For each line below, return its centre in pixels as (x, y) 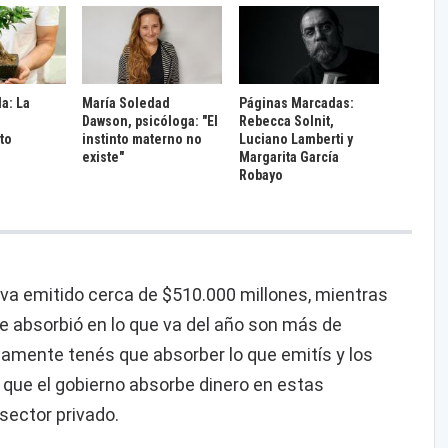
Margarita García (288, 157)
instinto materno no (142, 139)
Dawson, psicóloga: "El (150, 121)
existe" (103, 157)
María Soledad (126, 103)
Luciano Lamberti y (295, 139)
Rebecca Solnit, (286, 121)
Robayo (260, 175)
